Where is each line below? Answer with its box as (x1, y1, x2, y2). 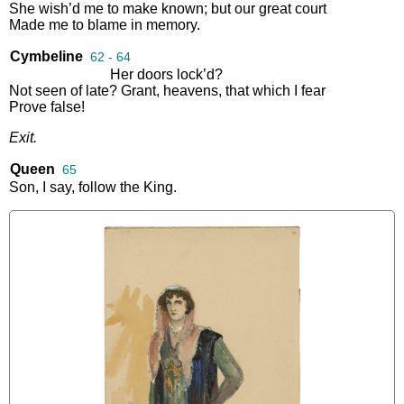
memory (146, 16, 197, 32)
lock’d (177, 66, 215, 82)
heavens (163, 82, 218, 98)
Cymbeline (10, 48, 83, 64)
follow (78, 179, 116, 195)
